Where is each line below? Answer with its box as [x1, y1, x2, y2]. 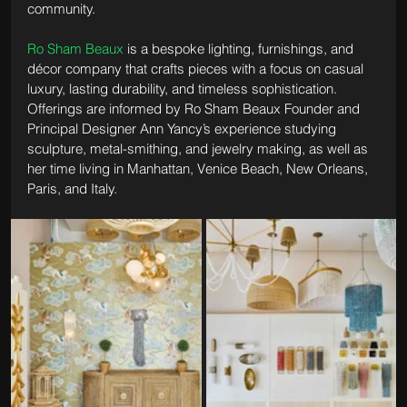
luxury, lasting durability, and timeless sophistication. [26, 79, 341, 97]
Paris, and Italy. [26, 179, 121, 197]
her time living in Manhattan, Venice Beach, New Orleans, [26, 159, 372, 177]
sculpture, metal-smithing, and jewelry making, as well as [26, 139, 372, 157]
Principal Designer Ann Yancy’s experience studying [26, 119, 340, 137]
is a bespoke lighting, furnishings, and [123, 39, 357, 57]
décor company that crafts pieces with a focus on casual [26, 59, 367, 77]
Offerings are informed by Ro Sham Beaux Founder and [26, 99, 363, 117]
